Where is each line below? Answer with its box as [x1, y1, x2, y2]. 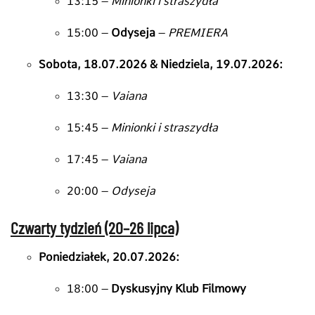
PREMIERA [168, 25, 228, 39]
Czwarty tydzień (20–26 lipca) [11, 217, 178, 238]
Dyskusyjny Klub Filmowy [111, 281, 246, 295]
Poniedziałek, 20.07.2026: [39, 250, 179, 264]
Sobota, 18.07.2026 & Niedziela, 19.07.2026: [39, 57, 283, 71]
